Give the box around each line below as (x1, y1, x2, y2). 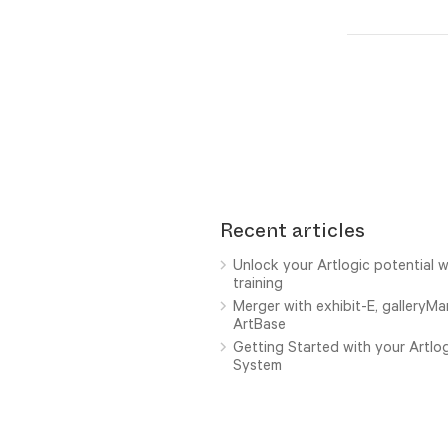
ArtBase (232, 314, 286, 332)
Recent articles (220, 215, 365, 245)
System (232, 355, 282, 373)
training (232, 273, 283, 291)
